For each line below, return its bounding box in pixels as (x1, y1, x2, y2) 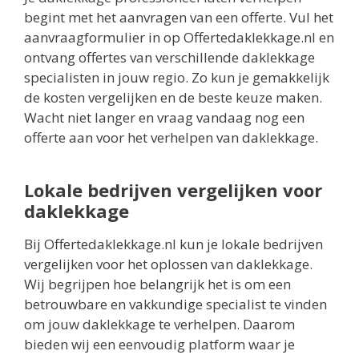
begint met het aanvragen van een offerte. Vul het (24, 8, 333, 27)
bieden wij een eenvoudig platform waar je (24, 335, 295, 354)
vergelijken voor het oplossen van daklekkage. (24, 255, 313, 274)
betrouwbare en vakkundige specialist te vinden (24, 295, 327, 314)
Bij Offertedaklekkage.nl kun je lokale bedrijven (24, 235, 323, 254)
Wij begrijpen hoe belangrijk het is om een (24, 275, 291, 294)
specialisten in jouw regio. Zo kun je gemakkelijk (24, 68, 329, 87)
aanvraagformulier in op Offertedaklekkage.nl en (24, 28, 334, 47)
